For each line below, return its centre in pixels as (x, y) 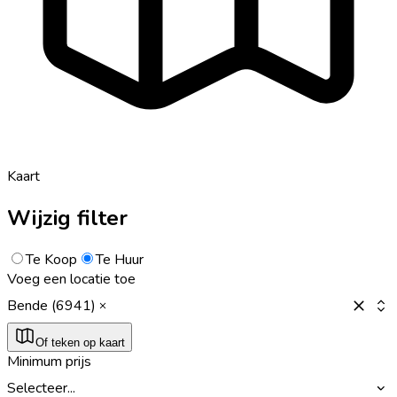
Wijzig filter (67, 218)
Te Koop (51, 259)
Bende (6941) (51, 305)
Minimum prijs (49, 361)
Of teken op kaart (80, 342)
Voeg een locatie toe (71, 279)
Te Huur (120, 259)
